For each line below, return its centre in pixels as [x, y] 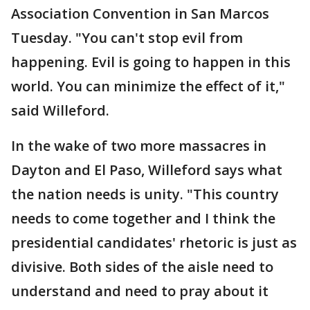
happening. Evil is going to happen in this [151, 62]
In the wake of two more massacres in [139, 146]
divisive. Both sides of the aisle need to [142, 267]
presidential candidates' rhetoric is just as [154, 243]
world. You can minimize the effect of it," [148, 86]
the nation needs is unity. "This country [145, 194]
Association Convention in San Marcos [140, 13]
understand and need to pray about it [140, 291]
